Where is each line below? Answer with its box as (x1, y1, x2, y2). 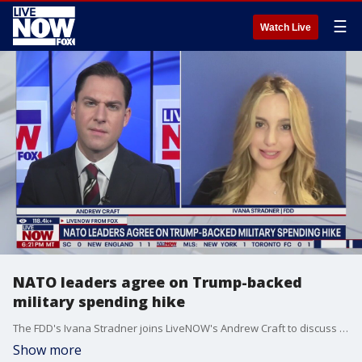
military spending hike (13, 292, 185, 311)
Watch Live (260, 22, 311, 33)
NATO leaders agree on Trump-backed (13, 272, 302, 292)
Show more (13, 341, 82, 359)
